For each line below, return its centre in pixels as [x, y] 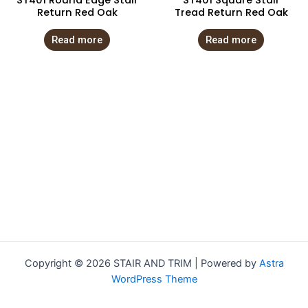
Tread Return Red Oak [231, 13]
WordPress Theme [154, 279]
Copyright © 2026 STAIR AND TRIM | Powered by [142, 263]
